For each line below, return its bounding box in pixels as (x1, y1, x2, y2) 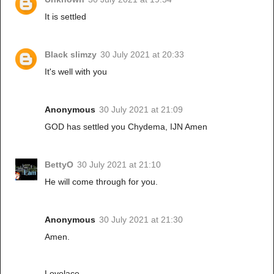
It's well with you (45, 66, 108, 76)
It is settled (45, 11, 87, 21)
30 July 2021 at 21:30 (99, 214, 183, 224)
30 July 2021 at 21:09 (99, 104, 183, 114)
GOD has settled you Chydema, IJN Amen (45, 121, 208, 131)
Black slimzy (45, 49, 97, 59)
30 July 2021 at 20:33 (100, 49, 185, 59)
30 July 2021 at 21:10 (77, 159, 161, 169)
